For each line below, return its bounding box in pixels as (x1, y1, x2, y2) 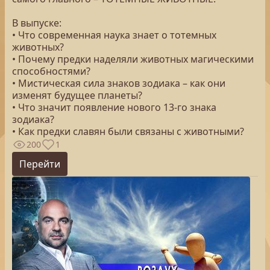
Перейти (19, 157, 60, 171)
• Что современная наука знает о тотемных (12, 28, 216, 42)
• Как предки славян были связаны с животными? (12, 125, 244, 138)
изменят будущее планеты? (12, 89, 142, 102)
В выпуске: (12, 16, 61, 30)
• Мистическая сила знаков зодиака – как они (12, 77, 225, 90)
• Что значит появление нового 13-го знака (12, 101, 216, 114)
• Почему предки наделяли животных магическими (12, 52, 254, 66)
